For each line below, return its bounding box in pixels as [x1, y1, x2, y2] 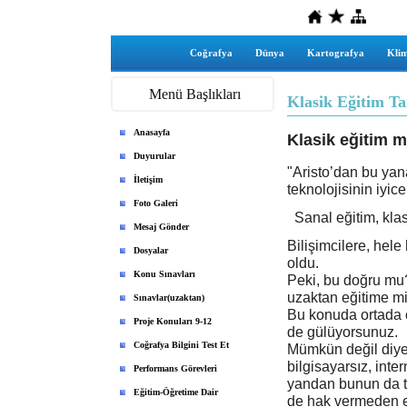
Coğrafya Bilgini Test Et [134, 340, 229, 350]
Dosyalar [134, 245, 168, 255]
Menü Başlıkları [148, 86, 241, 102]
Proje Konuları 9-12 [134, 316, 212, 326]
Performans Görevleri [134, 363, 217, 373]
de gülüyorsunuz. [287, 323, 398, 340]
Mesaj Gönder [134, 222, 189, 232]
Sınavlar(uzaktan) [134, 293, 204, 303]
